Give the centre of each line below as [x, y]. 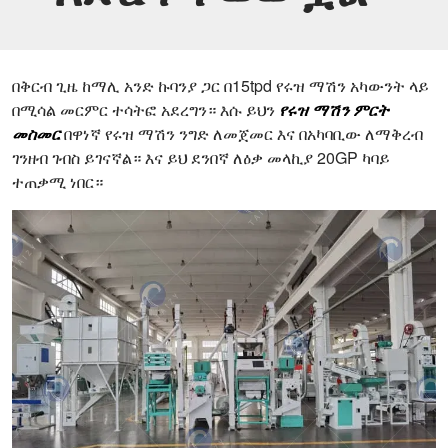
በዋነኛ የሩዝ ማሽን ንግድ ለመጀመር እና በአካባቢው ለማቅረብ [241, 133]
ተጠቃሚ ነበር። [57, 181]
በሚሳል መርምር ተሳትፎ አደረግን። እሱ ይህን [145, 109]
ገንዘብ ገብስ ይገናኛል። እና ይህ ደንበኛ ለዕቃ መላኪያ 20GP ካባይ [201, 157]
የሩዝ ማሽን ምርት [334, 109]
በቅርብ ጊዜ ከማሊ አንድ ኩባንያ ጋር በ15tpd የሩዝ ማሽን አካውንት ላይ [220, 85]
